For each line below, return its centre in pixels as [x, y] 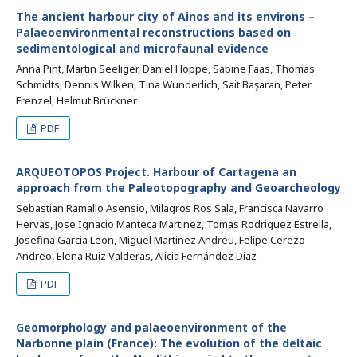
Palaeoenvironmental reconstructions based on [153, 32]
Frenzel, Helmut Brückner [76, 100]
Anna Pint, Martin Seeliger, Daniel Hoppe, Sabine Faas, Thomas [165, 69]
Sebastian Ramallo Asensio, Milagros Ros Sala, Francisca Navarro [170, 208]
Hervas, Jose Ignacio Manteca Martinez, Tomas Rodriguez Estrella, [174, 224]
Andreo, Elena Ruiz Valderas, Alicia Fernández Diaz [136, 256]
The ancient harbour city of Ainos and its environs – [165, 16]
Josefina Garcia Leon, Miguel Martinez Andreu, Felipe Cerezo [161, 240]
